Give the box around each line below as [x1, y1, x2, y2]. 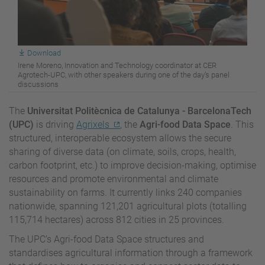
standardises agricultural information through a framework [9, 247, 253, 258]
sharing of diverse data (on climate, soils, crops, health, [9, 146, 236, 157]
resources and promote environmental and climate [9, 173, 218, 185]
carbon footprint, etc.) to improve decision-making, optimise [9, 159, 256, 171]
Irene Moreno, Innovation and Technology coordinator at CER [18, 60, 216, 70]
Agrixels [76, 118, 109, 130]
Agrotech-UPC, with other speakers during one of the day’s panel [18, 70, 230, 79]
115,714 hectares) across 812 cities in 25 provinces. [9, 214, 224, 225]
